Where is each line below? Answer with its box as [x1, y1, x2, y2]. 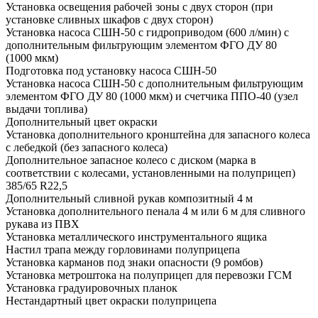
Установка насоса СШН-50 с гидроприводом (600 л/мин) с [6, 26, 289, 38]
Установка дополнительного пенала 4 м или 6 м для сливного [6, 204, 305, 217]
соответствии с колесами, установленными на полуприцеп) [6, 166, 295, 179]
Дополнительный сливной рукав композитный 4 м [6, 192, 253, 204]
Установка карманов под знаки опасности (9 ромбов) [6, 256, 263, 268]
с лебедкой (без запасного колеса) [6, 141, 168, 153]
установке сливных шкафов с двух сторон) [6, 13, 213, 26]
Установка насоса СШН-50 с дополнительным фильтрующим [6, 77, 303, 89]
